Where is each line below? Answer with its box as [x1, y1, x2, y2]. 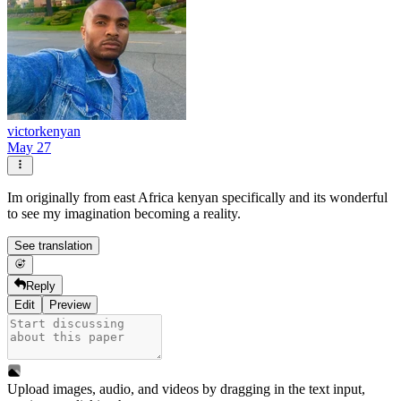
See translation [14, 239, 92, 253]
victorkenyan [7, 123, 81, 139]
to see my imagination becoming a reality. [7, 206, 241, 222]
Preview [49, 297, 90, 311]
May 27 [7, 139, 51, 155]
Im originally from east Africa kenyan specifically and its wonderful [7, 190, 388, 206]
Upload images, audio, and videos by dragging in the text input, [7, 380, 365, 397]
